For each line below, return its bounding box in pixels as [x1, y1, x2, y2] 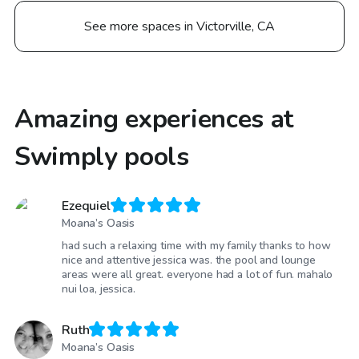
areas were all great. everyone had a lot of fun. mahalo [62, 267, 333, 283]
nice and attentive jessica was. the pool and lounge [62, 252, 316, 268]
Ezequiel [62, 196, 111, 215]
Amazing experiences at [14, 101, 293, 136]
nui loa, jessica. [62, 281, 135, 297]
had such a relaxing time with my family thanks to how [62, 238, 331, 254]
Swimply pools [14, 139, 189, 174]
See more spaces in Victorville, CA [84, 17, 275, 35]
